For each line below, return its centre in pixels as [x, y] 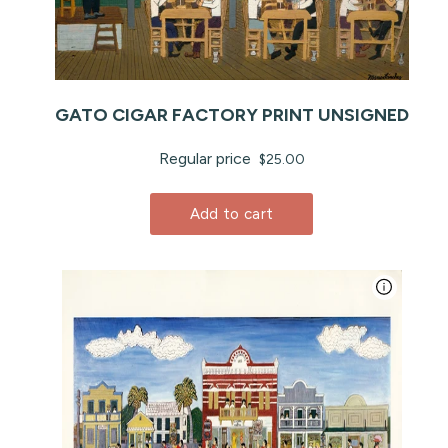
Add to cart [231, 213]
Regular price [206, 158]
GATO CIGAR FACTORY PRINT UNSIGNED [231, 114]
